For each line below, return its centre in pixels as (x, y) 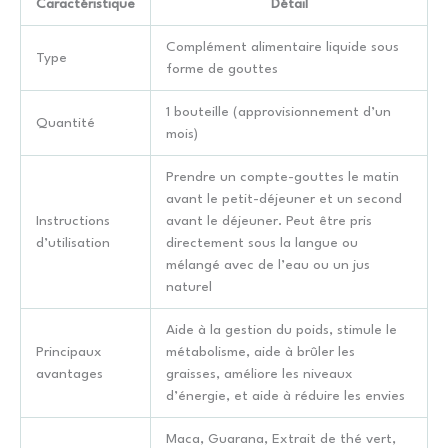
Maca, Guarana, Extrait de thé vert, (281, 438)
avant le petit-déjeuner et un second (284, 198)
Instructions (73, 220)
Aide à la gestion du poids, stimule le (281, 329)
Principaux (69, 351)
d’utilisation (73, 242)
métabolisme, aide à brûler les (260, 351)
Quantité (65, 122)
